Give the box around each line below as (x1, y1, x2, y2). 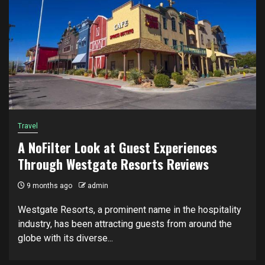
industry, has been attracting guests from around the (18, 218, 232, 230)
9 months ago (25, 181, 72, 190)
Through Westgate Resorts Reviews (18, 154, 209, 173)
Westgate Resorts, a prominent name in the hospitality (18, 203, 241, 215)
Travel (18, 121, 38, 130)
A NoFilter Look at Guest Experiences (18, 137, 217, 157)
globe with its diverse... (18, 232, 113, 244)
